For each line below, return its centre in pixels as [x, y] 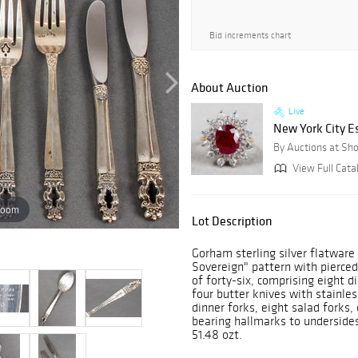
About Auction [230, 88]
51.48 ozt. [217, 335]
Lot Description [232, 221]
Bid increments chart [250, 35]
